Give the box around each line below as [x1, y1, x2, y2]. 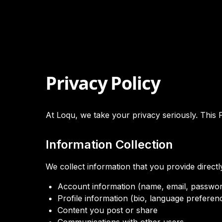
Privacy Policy [46, 71, 160, 95]
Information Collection [46, 137, 173, 152]
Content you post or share [57, 205, 158, 215]
